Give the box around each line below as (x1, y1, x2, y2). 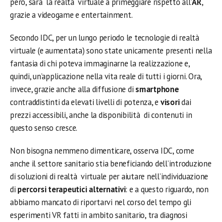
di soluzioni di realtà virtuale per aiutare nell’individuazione (10, 171, 209, 182)
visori (160, 97, 180, 108)
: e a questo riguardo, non (125, 184, 209, 195)
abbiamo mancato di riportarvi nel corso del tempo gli (10, 197, 191, 208)
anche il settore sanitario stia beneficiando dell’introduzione (10, 158, 212, 169)
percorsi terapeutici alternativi (17, 184, 126, 195)
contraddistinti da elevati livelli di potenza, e (10, 97, 161, 108)
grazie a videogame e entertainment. (10, 9, 133, 20)
